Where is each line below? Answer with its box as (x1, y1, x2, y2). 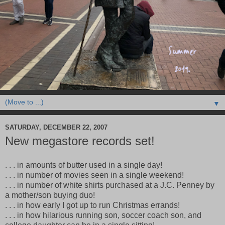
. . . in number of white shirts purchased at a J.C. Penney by (5, 181, 214, 190)
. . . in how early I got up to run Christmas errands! (5, 201, 180, 210)
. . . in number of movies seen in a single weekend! (5, 171, 184, 180)
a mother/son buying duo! (5, 191, 95, 200)
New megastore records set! (5, 134, 155, 148)
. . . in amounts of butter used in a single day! (5, 161, 162, 170)
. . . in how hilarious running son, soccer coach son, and (5, 211, 201, 220)
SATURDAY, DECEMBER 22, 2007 (5, 123, 107, 131)
